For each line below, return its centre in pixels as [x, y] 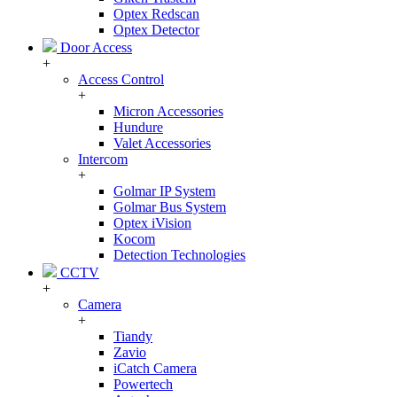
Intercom [103, 159]
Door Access [94, 47]
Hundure [138, 127]
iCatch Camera [155, 368]
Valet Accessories [162, 143]
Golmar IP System [164, 191]
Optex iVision [152, 223]
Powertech [143, 384]
